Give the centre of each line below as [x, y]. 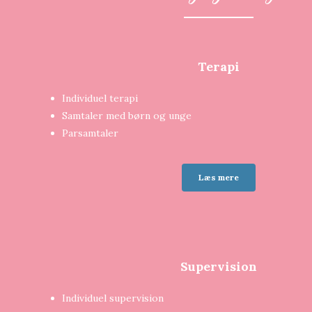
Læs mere [218, 178]
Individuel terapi [100, 99]
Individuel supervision [112, 298]
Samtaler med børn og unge [126, 116]
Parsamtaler [90, 133]
